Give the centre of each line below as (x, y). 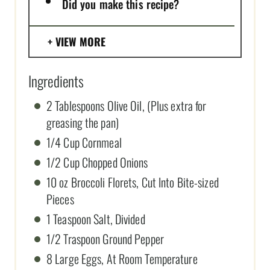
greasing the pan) (83, 122)
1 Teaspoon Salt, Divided (96, 218)
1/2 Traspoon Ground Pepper (105, 238)
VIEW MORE (80, 41)
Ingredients (56, 80)
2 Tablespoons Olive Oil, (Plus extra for (127, 105)
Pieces (60, 199)
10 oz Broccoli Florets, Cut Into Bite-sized (133, 182)
